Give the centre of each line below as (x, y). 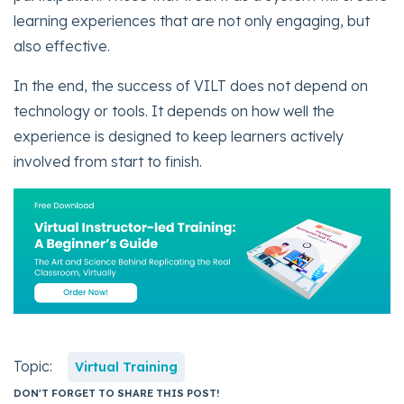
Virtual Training (127, 367)
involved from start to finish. (108, 162)
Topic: (35, 367)
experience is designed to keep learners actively (179, 137)
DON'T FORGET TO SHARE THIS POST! (116, 394)
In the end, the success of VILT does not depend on (191, 86)
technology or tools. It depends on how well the (174, 111)
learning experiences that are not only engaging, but (192, 21)
